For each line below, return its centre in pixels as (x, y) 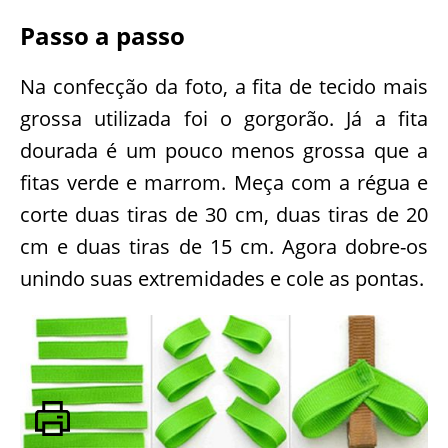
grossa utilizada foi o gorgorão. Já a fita (224, 118)
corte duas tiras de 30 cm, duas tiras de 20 (224, 214)
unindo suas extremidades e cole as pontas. (222, 278)
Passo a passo (102, 35)
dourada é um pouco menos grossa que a (224, 150)
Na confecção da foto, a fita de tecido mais (224, 86)
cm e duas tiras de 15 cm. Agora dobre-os (224, 246)
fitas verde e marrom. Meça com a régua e (224, 182)
